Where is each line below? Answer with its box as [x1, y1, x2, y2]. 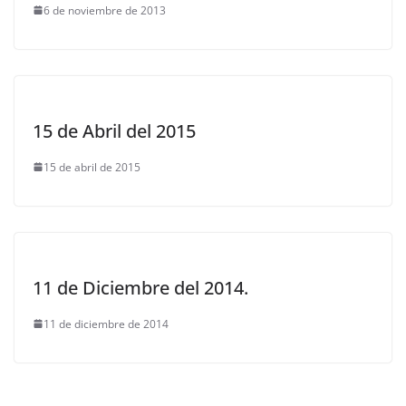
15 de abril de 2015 [43, 159, 140, 175]
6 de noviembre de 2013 [43, 2, 166, 18]
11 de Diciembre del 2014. [33, 275, 248, 300]
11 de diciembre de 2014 [43, 315, 169, 332]
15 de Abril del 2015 [33, 118, 196, 143]
